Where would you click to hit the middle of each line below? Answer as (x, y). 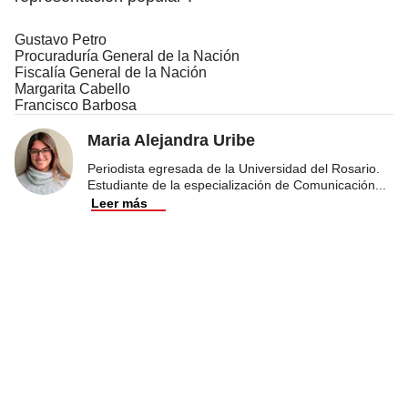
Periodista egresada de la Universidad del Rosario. (234, 168)
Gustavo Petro (61, 39)
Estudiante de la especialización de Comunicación (231, 184)
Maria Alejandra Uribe (171, 140)
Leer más (119, 203)
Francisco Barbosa (76, 105)
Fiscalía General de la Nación (111, 72)
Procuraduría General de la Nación (127, 56)
